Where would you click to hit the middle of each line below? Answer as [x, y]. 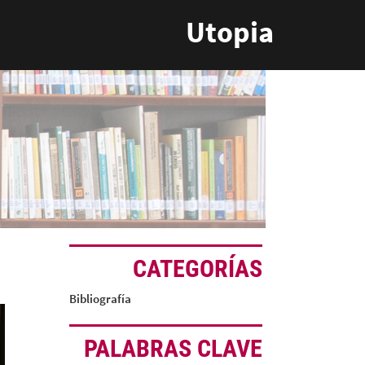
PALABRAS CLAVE [174, 348]
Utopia [230, 32]
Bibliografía [100, 299]
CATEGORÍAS [198, 268]
